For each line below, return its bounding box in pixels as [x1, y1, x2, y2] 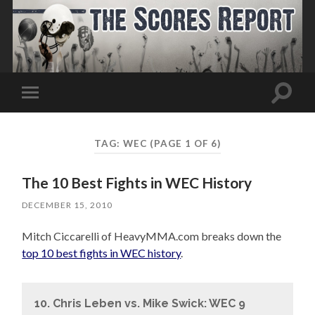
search [281, 101, 313, 115]
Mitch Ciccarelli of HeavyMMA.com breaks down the [22, 229, 282, 243]
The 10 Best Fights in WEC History [22, 174, 252, 192]
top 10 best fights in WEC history [22, 246, 181, 260]
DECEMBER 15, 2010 [22, 200, 113, 211]
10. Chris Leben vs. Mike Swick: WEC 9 [34, 297, 245, 311]
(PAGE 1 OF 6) [149, 137, 221, 149]
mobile [32, 108, 67, 121]
